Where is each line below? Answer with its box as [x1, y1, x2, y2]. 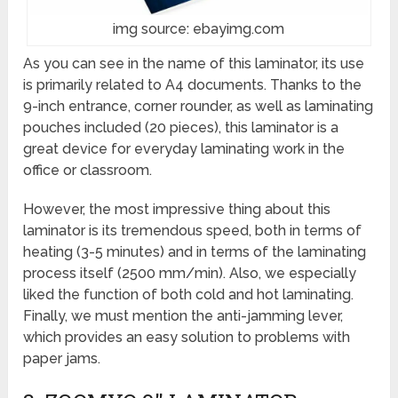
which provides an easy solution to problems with [23, 329, 351, 346]
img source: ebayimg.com [113, 20, 285, 38]
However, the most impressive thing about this [23, 201, 331, 219]
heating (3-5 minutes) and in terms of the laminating [23, 243, 367, 261]
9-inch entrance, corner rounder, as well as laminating [23, 98, 374, 115]
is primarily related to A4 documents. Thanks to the [23, 76, 362, 94]
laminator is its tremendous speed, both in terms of [23, 222, 362, 240]
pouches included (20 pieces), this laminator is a [23, 119, 339, 137]
